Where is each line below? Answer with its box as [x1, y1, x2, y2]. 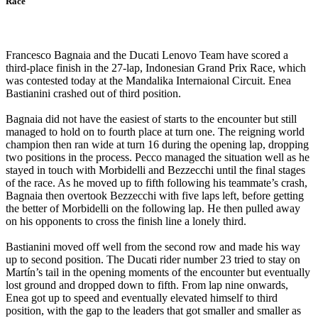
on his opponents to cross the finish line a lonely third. [6, 214, 246, 227]
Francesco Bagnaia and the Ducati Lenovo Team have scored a [6, 48, 288, 61]
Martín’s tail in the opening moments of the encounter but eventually [6, 265, 310, 278]
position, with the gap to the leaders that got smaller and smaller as [6, 304, 301, 317]
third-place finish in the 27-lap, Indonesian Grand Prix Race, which [6, 61, 306, 74]
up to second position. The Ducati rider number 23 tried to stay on [6, 253, 300, 265]
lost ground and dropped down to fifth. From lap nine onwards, [6, 278, 288, 291]
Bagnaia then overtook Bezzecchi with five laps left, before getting [6, 189, 304, 202]
